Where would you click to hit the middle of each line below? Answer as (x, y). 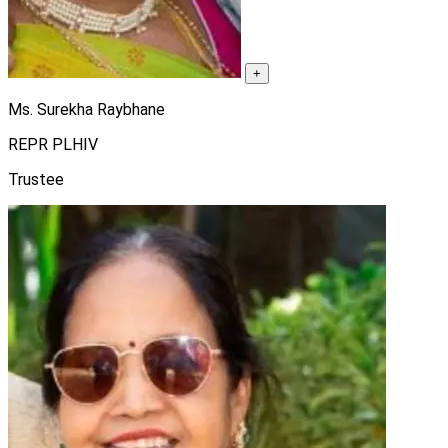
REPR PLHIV (53, 144)
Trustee (36, 179)
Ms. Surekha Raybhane (86, 109)
